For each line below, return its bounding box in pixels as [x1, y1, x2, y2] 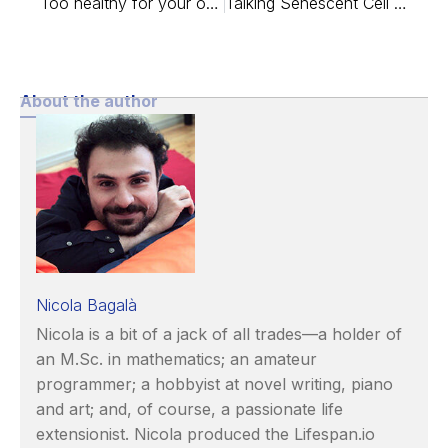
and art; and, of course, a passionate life [36, 398, 343, 419]
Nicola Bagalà [36, 294, 137, 315]
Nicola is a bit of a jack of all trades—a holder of [36, 323, 402, 344]
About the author [20, 90, 158, 111]
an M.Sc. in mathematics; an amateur [36, 348, 317, 369]
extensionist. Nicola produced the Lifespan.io [36, 423, 375, 444]
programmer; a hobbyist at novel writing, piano [36, 373, 393, 394]
